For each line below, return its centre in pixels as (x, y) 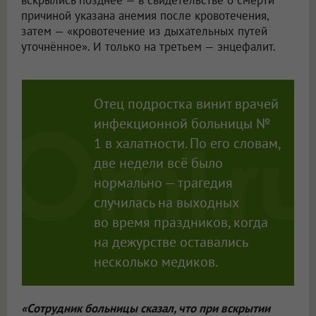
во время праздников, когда (181, 223)
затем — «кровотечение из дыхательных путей (144, 31)
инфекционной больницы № (182, 124)
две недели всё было (158, 163)
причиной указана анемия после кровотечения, (145, 16)
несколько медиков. (156, 262)
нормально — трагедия (163, 183)
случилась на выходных (166, 203)
